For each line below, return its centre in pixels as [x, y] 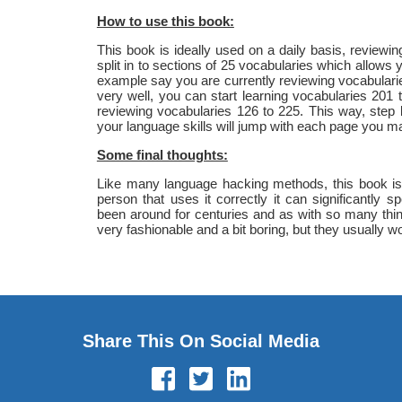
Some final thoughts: [162, 154]
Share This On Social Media [201, 341]
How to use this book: [165, 21]
